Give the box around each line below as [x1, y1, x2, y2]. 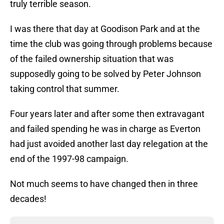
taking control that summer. [10, 83, 119, 94]
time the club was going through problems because [10, 38, 212, 49]
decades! [10, 193, 46, 204]
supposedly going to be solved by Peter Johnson [10, 68, 201, 79]
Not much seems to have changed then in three [10, 178, 198, 189]
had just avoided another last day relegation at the [10, 138, 208, 149]
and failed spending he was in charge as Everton [10, 123, 200, 134]
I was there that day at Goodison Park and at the [10, 23, 200, 34]
